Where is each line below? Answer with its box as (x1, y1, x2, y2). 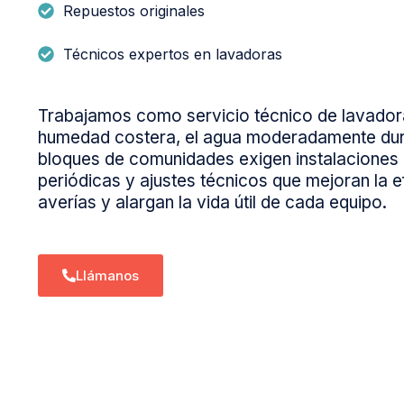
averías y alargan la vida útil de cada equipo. (38, 192, 387, 214)
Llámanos (76, 267, 139, 285)
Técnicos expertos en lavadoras (62, 45, 282, 64)
